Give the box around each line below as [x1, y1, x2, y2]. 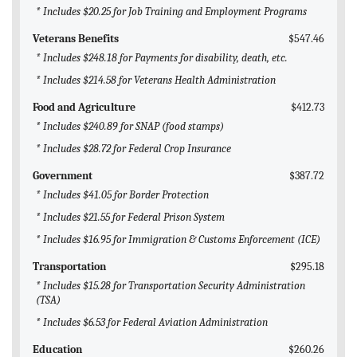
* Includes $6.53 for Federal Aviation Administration [36, 316, 268, 330]
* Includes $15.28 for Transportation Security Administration [36, 279, 305, 293]
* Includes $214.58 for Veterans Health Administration [36, 73, 276, 88]
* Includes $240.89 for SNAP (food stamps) [36, 120, 224, 134]
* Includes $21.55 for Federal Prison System [36, 210, 225, 225]
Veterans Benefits [33, 32, 119, 46]
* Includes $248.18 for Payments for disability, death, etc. [36, 51, 288, 65]
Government [33, 169, 92, 183]
